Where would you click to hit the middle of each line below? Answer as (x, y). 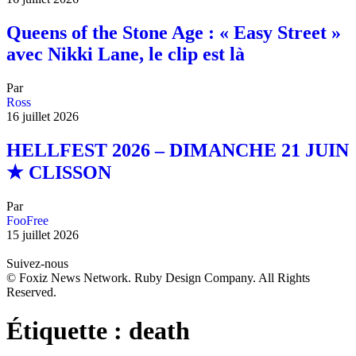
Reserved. (31, 292)
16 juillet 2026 (43, 117)
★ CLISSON (59, 173)
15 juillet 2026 (43, 234)
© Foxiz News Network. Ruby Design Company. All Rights (158, 277)
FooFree (27, 220)
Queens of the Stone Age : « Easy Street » (174, 33)
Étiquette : (68, 331)
